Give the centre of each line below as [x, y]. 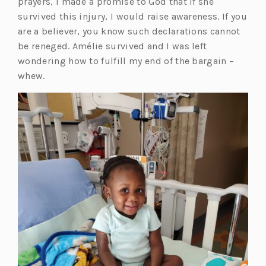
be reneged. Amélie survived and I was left [113, 46]
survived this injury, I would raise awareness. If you [132, 16]
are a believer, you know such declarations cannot [129, 31]
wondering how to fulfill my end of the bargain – [126, 61]
